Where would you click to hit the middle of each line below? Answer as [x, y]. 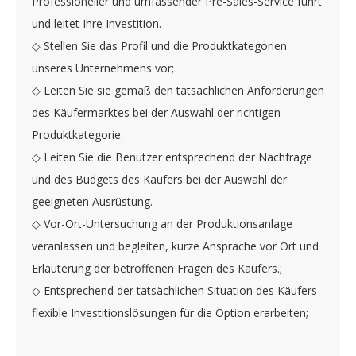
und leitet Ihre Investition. [97, 23]
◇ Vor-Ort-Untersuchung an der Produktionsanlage [162, 223]
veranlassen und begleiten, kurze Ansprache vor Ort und [175, 246]
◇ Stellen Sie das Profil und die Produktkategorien [159, 45]
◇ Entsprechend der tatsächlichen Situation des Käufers [174, 290]
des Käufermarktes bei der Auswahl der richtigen [156, 112]
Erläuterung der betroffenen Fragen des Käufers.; [157, 268]
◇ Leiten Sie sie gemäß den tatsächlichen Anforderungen [178, 90]
